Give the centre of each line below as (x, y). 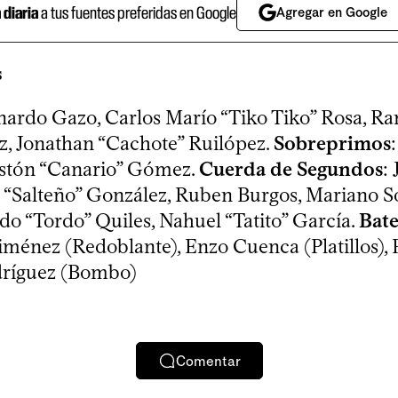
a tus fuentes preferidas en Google (137, 12)
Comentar (208, 361)
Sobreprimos (332, 144)
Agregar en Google (331, 13)
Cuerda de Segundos (291, 170)
